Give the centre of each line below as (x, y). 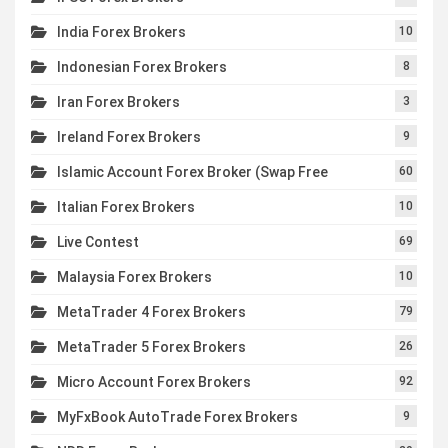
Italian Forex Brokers (126, 207)
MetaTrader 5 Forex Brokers (151, 347)
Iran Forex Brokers (118, 102)
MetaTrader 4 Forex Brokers (151, 312)
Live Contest (98, 242)
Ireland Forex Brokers (129, 137)
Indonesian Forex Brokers (142, 67)
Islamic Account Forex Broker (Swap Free (192, 172)
